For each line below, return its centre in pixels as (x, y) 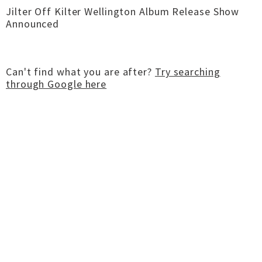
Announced (33, 24)
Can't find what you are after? (80, 72)
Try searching (187, 72)
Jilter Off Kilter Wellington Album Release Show (123, 11)
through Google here (56, 84)
